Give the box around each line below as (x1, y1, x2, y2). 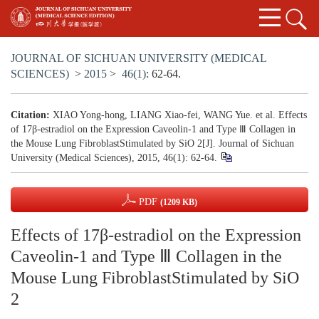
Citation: (11, 110, 50, 121)
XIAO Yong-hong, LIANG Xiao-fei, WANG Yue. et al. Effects (53, 110, 307, 121)
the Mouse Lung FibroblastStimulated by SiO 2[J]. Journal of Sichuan (11, 138, 294, 150)
